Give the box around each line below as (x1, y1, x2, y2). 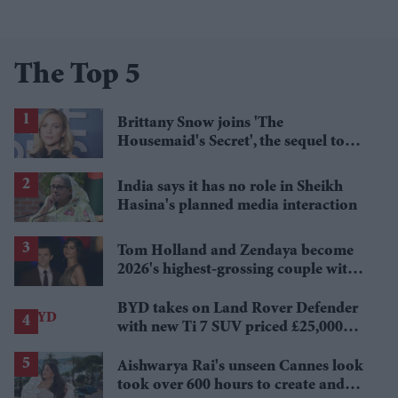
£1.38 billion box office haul (117, 281, 304, 298)
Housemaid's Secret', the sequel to (117, 133, 345, 150)
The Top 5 (14, 60, 140, 92)
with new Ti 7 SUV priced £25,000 (117, 320, 343, 337)
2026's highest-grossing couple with (117, 262, 356, 279)
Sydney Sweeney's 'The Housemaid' (117, 152, 353, 169)
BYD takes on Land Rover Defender (117, 301, 358, 318)
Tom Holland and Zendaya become (117, 243, 354, 260)
